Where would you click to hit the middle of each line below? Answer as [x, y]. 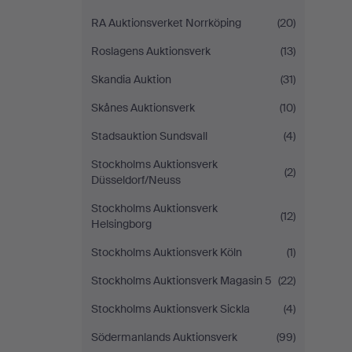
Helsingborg [121, 224]
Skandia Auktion [131, 79]
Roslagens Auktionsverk [151, 51]
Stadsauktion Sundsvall [149, 136]
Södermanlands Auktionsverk [164, 337]
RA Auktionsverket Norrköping [166, 23]
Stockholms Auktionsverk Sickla [170, 309]
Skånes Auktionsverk [143, 108]
